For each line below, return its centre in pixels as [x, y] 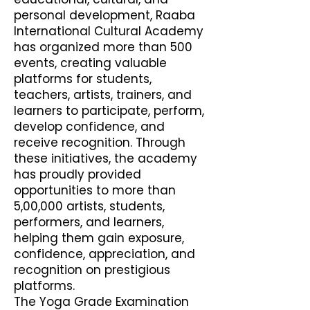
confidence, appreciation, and [104, 254]
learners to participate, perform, [109, 111]
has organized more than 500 [103, 47]
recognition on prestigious [92, 270]
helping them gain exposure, [99, 238]
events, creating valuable [90, 63]
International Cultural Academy [109, 31]
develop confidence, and [89, 127]
